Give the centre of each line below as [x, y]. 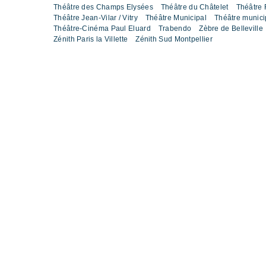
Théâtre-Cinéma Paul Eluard [102, 28]
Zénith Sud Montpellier [174, 39]
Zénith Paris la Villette [91, 39]
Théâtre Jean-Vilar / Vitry [96, 18]
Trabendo [175, 28]
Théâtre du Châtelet [194, 7]
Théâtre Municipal [176, 18]
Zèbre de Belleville [231, 28]
